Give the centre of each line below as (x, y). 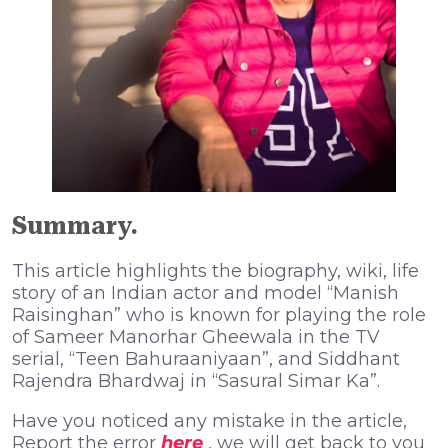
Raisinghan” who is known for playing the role (219, 314)
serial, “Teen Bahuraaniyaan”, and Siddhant (206, 358)
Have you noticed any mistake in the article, (209, 420)
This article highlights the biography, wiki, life (215, 270)
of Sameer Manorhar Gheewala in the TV (196, 336)
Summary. (75, 225)
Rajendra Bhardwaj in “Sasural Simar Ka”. (196, 380)
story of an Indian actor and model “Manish (205, 292)
